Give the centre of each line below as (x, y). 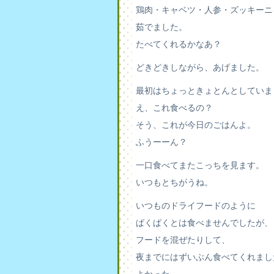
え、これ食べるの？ (174, 108)
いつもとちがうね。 (174, 182)
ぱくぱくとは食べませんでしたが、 (204, 223)
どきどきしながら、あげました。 (200, 67)
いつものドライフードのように (196, 206)
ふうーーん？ (161, 142)
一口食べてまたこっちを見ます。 (200, 165)
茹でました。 (161, 27)
